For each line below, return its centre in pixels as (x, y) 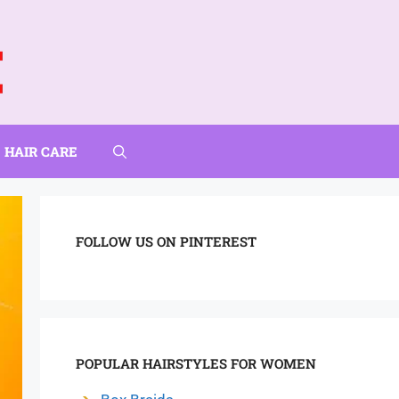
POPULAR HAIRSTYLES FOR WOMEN (195, 363)
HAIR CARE (41, 151)
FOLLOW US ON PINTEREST (166, 241)
